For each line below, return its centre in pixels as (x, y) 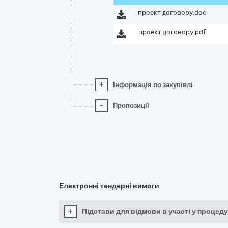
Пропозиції (131, 106)
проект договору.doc (172, 12)
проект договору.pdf (172, 32)
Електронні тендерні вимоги (109, 186)
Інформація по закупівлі (153, 85)
